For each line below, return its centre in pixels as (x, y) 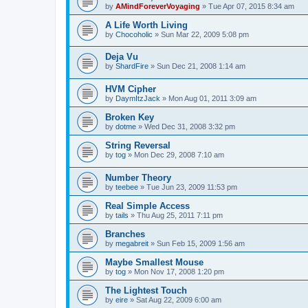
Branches (125, 234)
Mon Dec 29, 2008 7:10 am (179, 154)
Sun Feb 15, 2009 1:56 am (201, 243)
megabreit (132, 243)
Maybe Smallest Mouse (154, 262)
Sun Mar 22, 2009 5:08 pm (205, 34)
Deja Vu (122, 57)
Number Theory (138, 177)
